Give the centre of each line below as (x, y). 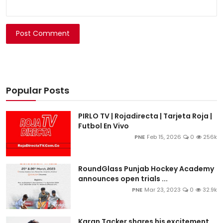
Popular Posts (38, 90)
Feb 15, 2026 (164, 137)
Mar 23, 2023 (163, 189)
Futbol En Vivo (104, 126)
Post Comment (43, 34)
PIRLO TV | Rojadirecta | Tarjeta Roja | (145, 116)
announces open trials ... (123, 178)
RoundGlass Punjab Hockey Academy (146, 168)
